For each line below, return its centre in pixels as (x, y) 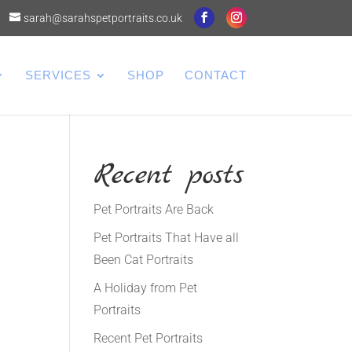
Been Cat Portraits (144, 260)
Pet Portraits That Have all (167, 238)
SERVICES (58, 75)
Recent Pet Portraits (148, 338)
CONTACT (215, 75)
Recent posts (169, 175)
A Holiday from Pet (146, 288)
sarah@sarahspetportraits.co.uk (103, 18)
